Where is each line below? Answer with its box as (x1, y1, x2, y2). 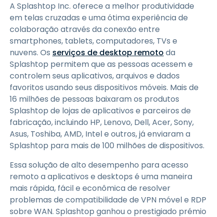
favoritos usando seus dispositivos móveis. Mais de (10, 82, 199, 93)
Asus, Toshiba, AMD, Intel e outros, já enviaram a (10, 128, 190, 139)
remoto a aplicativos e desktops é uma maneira (10, 171, 192, 182)
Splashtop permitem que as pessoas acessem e (10, 59, 193, 70)
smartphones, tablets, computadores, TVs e (10, 35, 177, 46)
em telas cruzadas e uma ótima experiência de (10, 12, 188, 23)
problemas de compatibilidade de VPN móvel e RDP (10, 194, 206, 205)
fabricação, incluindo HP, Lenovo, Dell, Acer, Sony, (10, 117, 194, 128)
